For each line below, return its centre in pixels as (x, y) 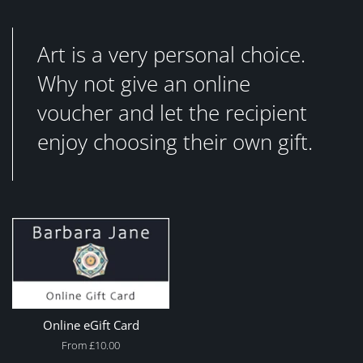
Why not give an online (144, 83)
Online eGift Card (91, 325)
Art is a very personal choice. (174, 54)
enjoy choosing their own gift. (175, 142)
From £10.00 (91, 345)
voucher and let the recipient (172, 113)
